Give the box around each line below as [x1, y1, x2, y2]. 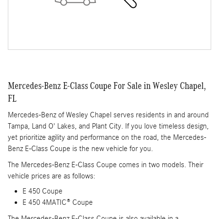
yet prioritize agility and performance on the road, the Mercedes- [8, 133, 206, 142]
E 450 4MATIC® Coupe [22, 198, 93, 207]
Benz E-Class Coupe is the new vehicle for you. [8, 144, 155, 153]
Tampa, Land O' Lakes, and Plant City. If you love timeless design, [8, 122, 209, 131]
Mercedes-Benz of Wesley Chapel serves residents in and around [8, 110, 209, 120]
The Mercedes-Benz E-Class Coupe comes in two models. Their [8, 160, 203, 170]
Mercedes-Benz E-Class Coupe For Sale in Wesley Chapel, [8, 80, 206, 91]
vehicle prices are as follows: [8, 172, 95, 181]
